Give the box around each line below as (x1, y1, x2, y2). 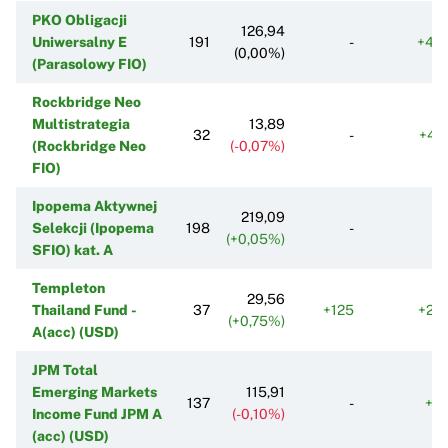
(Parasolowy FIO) (32, 55, 147, 72)
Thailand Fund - (32, 301, 136, 318)
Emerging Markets (32, 383, 157, 400)
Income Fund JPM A (32, 405, 162, 422)
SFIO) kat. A (32, 241, 113, 258)
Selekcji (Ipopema (32, 219, 154, 236)
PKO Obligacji (32, 11, 127, 28)
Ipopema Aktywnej (32, 197, 157, 214)
